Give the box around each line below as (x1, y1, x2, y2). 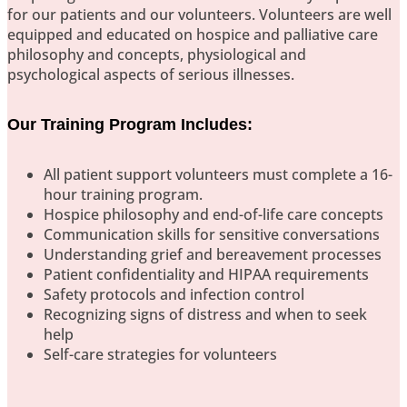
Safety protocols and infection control (44, 284, 304, 305)
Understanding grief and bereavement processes (44, 244, 382, 265)
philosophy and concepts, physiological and (7, 45, 306, 65)
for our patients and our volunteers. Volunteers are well (7, 5, 392, 25)
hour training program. (44, 184, 203, 205)
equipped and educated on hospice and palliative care (7, 25, 378, 45)
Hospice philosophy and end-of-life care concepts (44, 204, 383, 225)
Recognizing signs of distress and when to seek (44, 304, 367, 325)
